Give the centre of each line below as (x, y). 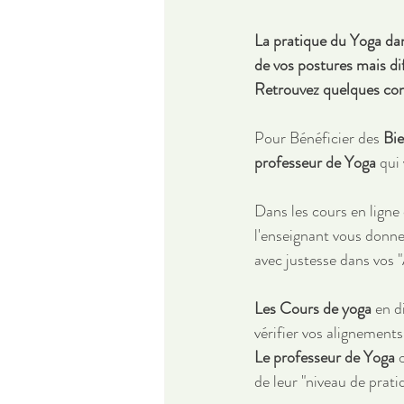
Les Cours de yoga (313, 309)
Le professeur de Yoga (325, 358)
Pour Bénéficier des (319, 138)
